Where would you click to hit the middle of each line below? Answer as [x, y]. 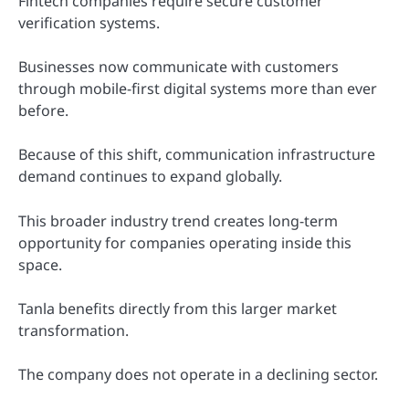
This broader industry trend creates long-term [178, 220]
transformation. [73, 330]
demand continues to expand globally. [150, 177]
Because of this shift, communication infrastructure [197, 155]
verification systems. [89, 23]
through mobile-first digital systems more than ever [198, 89]
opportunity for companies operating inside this [185, 242]
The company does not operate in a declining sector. [198, 374]
